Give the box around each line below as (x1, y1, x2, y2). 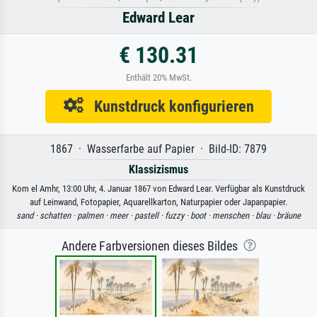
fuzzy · (165, 210, 190, 221)
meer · (110, 210, 134, 221)
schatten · (40, 210, 77, 221)
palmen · (77, 210, 110, 221)
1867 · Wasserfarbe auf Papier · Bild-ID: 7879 (50, 142, 267, 156)
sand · (16, 210, 40, 221)
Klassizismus (129, 163, 188, 177)
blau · (255, 210, 277, 221)
